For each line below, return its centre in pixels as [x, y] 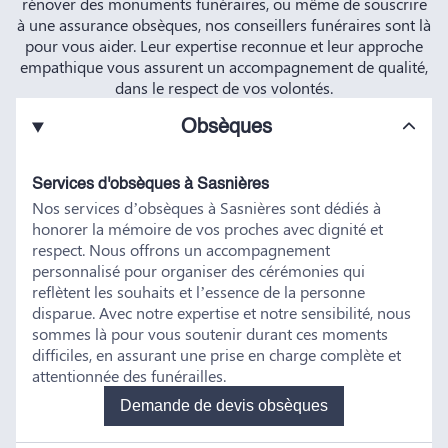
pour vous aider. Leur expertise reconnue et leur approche [224, 46]
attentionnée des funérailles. [129, 376]
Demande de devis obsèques [293, 406]
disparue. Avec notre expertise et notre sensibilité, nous [221, 313]
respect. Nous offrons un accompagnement [181, 250]
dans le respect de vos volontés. [224, 88]
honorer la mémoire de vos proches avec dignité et [207, 229]
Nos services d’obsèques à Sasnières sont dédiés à [206, 208]
